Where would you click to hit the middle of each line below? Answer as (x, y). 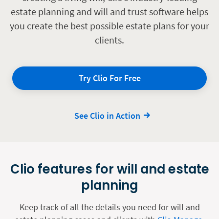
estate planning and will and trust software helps (109, 11)
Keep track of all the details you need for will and (109, 207)
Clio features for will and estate (109, 169)
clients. (109, 40)
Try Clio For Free (109, 78)
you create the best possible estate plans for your (109, 26)
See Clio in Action (107, 116)
